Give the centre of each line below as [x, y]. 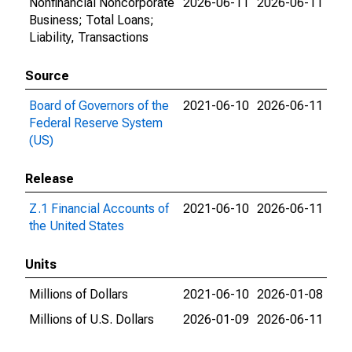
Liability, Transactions [89, 37]
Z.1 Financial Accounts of [99, 209]
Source [47, 76]
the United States [77, 226]
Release [49, 179]
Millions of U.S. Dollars [92, 319]
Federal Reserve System [96, 123]
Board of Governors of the [99, 106]
